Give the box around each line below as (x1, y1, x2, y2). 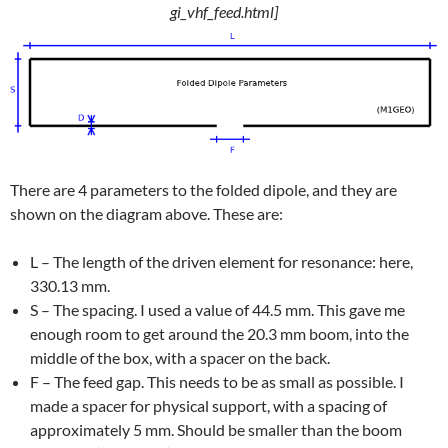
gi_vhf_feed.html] (170, 2, 278, 22)
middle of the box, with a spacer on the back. (30, 347, 330, 367)
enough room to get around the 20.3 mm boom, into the (30, 323, 409, 343)
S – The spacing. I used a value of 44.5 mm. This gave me (30, 299, 405, 319)
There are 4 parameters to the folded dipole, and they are (10, 179, 397, 199)
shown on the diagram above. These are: (10, 203, 283, 223)
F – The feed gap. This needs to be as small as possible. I (30, 371, 404, 391)
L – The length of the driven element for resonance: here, (30, 251, 413, 271)
